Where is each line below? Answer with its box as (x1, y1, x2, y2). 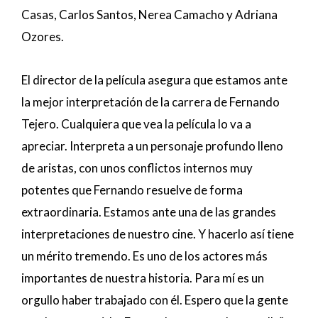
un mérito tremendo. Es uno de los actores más (21, 248, 268, 263)
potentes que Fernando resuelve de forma (21, 182, 243, 197)
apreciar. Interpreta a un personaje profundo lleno (21, 138, 283, 153)
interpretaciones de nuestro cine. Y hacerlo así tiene (21, 226, 294, 241)
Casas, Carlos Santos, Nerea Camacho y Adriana (21, 7, 278, 23)
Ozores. (21, 29, 64, 45)
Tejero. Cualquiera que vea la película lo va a (21, 116, 251, 131)
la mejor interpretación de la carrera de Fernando (21, 94, 280, 109)
